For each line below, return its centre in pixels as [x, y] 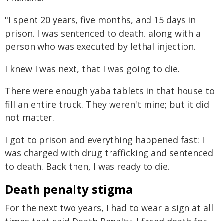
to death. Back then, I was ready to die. [87, 166]
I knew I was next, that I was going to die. [92, 69]
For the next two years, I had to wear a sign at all [109, 208]
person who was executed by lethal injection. [100, 46]
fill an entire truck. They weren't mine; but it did [107, 104]
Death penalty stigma [69, 189]
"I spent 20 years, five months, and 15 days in [100, 20]
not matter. [30, 117]
